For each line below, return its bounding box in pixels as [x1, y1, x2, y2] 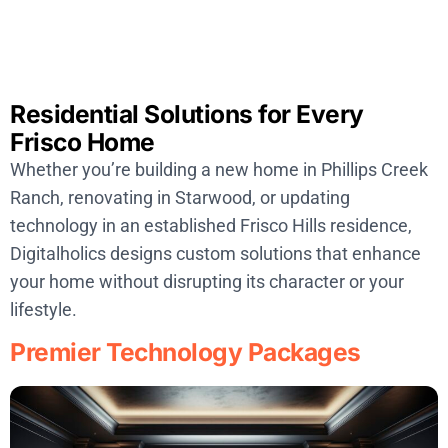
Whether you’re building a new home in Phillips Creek [10, 158, 428, 180]
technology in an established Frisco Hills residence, [10, 214, 412, 236]
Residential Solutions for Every [10, 98, 364, 129]
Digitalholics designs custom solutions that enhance [10, 242, 421, 264]
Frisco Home [10, 126, 155, 157]
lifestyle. [10, 298, 77, 320]
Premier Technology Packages [10, 337, 361, 368]
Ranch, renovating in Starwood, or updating [10, 186, 350, 208]
